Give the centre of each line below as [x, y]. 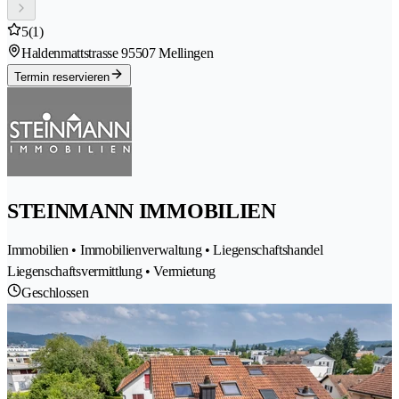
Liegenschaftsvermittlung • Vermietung [112, 272]
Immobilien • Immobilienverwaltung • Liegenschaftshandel [165, 250]
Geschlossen [55, 293]
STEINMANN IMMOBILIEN [142, 212]
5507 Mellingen [171, 53]
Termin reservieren [62, 77]
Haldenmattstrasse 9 [75, 53]
